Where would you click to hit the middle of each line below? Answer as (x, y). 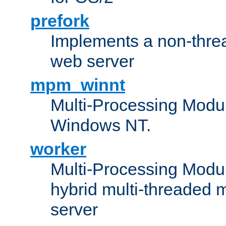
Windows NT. (101, 125)
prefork (60, 20)
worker (58, 149)
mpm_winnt (78, 84)
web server (92, 61)
